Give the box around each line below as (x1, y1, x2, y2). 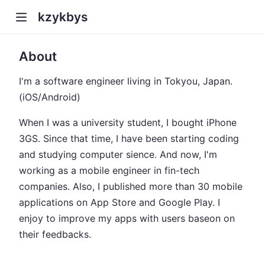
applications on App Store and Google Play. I (19, 196, 220, 208)
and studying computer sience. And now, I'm (19, 148, 217, 160)
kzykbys (38, 9, 88, 25)
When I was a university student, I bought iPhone (19, 116, 237, 128)
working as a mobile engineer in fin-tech (19, 164, 199, 176)
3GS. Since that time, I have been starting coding (19, 132, 239, 144)
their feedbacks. (19, 228, 91, 240)
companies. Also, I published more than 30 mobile (19, 180, 243, 192)
